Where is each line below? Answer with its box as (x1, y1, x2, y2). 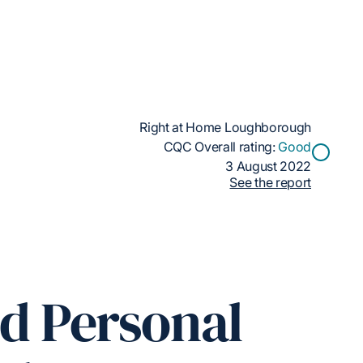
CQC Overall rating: (163, 139, 279, 155)
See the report (229, 174, 311, 190)
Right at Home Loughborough (139, 119, 311, 135)
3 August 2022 (225, 158, 311, 174)
